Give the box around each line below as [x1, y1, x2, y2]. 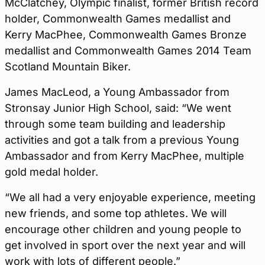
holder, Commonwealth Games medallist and [5, 12, 231, 25]
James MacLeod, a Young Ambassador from [5, 86, 230, 98]
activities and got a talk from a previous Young [5, 134, 239, 146]
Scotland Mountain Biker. [5, 60, 131, 73]
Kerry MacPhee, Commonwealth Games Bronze [5, 28, 247, 41]
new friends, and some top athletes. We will [5, 207, 227, 219]
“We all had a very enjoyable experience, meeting [5, 191, 256, 203]
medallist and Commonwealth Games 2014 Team [5, 44, 251, 57]
